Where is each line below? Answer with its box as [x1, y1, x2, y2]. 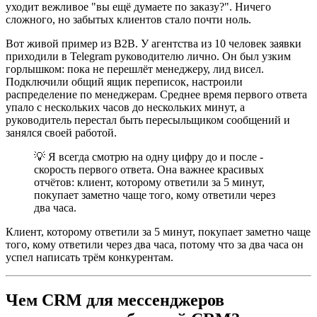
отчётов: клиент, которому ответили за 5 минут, [34, 176, 265, 189]
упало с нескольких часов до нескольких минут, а [6, 101, 245, 114]
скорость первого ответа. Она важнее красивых [34, 163, 264, 176]
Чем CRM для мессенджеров [6, 291, 224, 310]
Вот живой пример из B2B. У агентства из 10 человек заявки [6, 38, 301, 50]
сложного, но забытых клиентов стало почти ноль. [6, 13, 251, 26]
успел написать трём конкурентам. [6, 251, 173, 264]
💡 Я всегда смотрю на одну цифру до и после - [34, 151, 263, 163]
